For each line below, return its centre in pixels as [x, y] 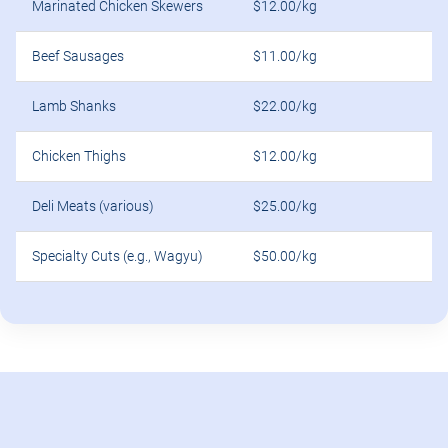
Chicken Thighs [79, 157]
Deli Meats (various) [93, 207]
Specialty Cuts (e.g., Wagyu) [117, 257]
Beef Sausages [78, 57]
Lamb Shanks [74, 107]
